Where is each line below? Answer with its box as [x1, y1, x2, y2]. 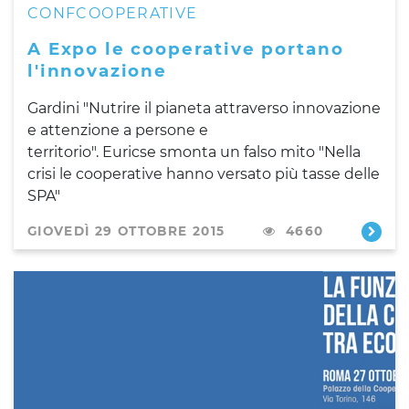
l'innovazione [27, 59, 167, 81]
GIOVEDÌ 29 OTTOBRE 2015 [27, 223, 225, 238]
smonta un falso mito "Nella [156, 142, 361, 161]
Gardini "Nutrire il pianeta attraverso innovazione [27, 99, 381, 117]
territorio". [27, 142, 102, 161]
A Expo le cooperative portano [27, 37, 344, 59]
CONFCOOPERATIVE [27, 4, 198, 22]
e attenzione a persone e [27, 121, 208, 139]
